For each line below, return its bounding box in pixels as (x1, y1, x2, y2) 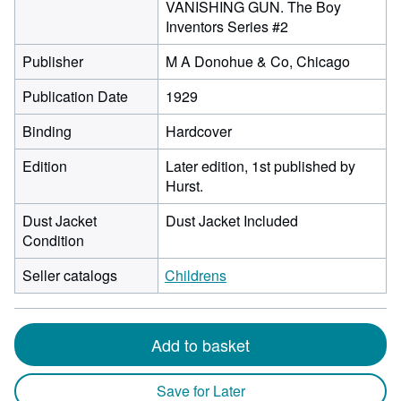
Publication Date (22, 86, 128, 107)
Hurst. (166, 175, 203, 196)
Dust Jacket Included (166, 210, 298, 231)
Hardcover (166, 121, 232, 141)
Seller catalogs (22, 265, 117, 286)
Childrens (165, 265, 226, 286)
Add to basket (151, 333, 250, 356)
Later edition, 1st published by (166, 156, 355, 176)
